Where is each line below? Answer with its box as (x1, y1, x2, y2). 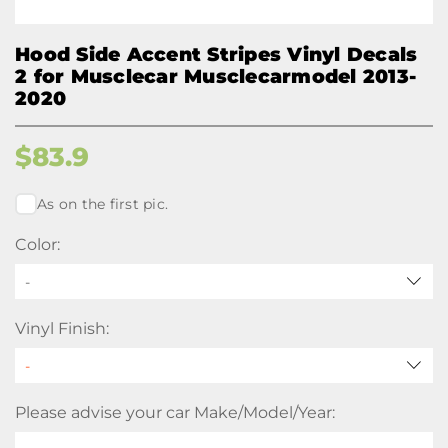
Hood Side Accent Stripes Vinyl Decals (15, 43, 418, 66)
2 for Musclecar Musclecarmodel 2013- (15, 65, 416, 88)
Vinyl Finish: (15, 319, 109, 338)
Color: (15, 235, 60, 254)
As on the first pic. (37, 195, 168, 213)
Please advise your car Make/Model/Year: (15, 403, 335, 422)
